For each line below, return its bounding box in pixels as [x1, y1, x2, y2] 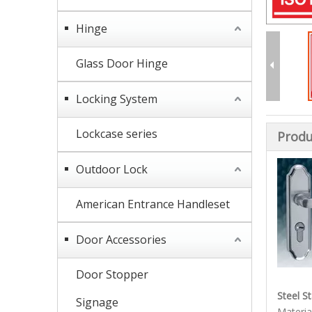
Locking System [76, 91, 157, 107]
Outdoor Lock [76, 162, 148, 177]
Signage [76, 295, 118, 310]
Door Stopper [76, 267, 148, 282]
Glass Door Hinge [76, 56, 168, 71]
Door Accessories [76, 232, 166, 247]
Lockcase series [76, 126, 157, 141]
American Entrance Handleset [76, 196, 230, 212]
